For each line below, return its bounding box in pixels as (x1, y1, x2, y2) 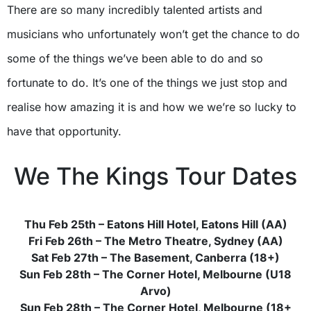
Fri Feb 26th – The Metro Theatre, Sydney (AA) (28, 234, 283, 248)
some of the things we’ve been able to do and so (7, 51, 263, 65)
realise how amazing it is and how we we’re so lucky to (7, 100, 296, 114)
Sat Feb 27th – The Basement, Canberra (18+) (31, 251, 280, 264)
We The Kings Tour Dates (14, 162, 297, 190)
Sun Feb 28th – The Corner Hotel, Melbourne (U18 (19, 267, 292, 281)
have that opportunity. (7, 124, 121, 138)
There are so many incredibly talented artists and (7, 3, 262, 17)
